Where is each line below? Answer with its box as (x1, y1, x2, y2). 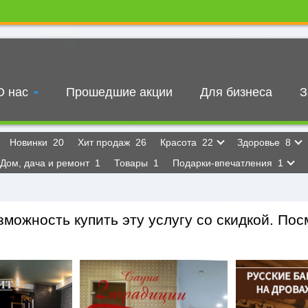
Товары (114, 157, 151, 168)
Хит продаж (78, 137, 133, 148)
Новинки (10, 137, 50, 148)
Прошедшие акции (66, 85, 173, 99)
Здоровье (237, 137, 283, 148)
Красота (160, 137, 199, 148)
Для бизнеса (200, 85, 272, 99)
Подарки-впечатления (173, 157, 275, 168)
